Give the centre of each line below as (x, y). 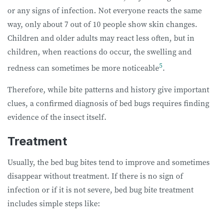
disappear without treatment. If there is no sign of (95, 176)
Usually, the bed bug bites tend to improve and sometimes (109, 162)
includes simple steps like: (55, 204)
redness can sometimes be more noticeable (83, 68)
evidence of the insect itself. (58, 117)
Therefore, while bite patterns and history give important (108, 90)
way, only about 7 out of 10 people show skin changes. (102, 24)
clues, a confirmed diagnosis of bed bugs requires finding (108, 103)
